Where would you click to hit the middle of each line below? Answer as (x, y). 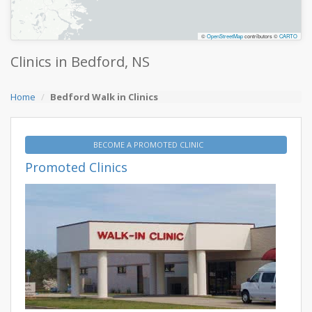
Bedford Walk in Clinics (104, 97)
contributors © (261, 36)
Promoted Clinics (76, 167)
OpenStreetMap (225, 36)
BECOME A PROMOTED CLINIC (149, 145)
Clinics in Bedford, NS (80, 62)
